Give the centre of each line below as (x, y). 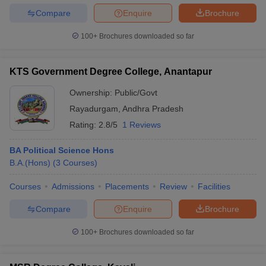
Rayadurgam (94, 109)
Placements (127, 186)
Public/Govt (136, 93)
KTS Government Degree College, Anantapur (111, 72)
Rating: (84, 125)
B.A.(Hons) (30, 163)
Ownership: (92, 93)
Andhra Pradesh (153, 109)
